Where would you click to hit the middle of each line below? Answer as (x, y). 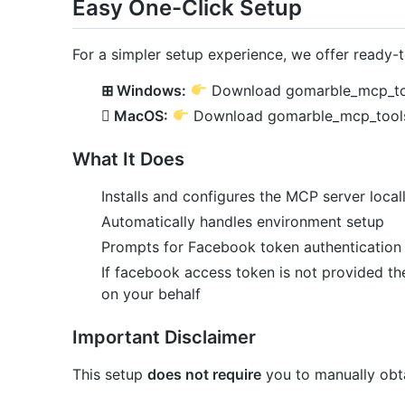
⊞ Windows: (144, 90)
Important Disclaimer (164, 337)
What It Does (128, 159)
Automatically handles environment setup (243, 221)
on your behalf (151, 293)
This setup (110, 374)
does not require (204, 374)
